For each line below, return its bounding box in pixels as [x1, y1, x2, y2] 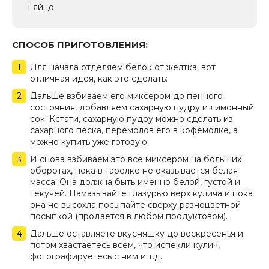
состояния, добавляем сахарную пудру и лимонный [30, 102, 254, 113]
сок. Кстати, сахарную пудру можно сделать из [30, 113, 233, 125]
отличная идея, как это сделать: [30, 73, 168, 85]
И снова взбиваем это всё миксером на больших [30, 154, 241, 165]
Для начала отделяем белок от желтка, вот [30, 62, 216, 73]
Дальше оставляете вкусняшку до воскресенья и [30, 228, 243, 240]
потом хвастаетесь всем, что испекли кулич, [30, 240, 220, 251]
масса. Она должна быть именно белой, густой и [30, 177, 240, 188]
